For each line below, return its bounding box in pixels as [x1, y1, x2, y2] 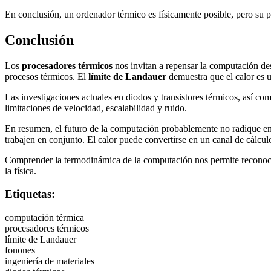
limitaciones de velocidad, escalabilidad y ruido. [5, 102, 187, 113]
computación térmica [5, 212, 84, 223]
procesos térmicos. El [5, 71, 88, 82]
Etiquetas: [5, 188, 55, 201]
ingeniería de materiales [5, 256, 94, 267]
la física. [5, 165, 36, 176]
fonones [5, 245, 35, 256]
